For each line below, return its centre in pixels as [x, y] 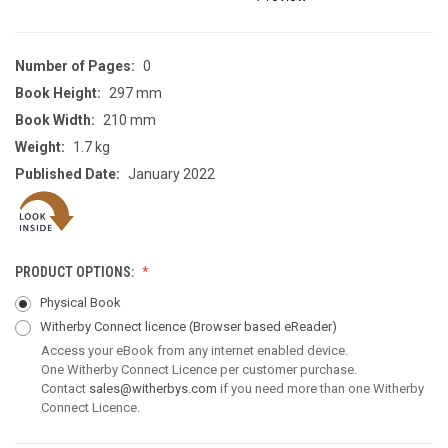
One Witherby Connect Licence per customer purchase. [199, 370]
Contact [65, 389]
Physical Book [80, 303]
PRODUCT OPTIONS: [76, 272]
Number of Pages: [75, 65]
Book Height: [58, 92]
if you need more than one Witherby [320, 389]
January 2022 [171, 173]
